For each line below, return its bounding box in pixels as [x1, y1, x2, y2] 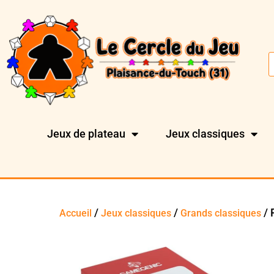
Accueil [59, 207, 92, 219]
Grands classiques [180, 207, 262, 219]
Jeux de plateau [47, 127, 126, 141]
